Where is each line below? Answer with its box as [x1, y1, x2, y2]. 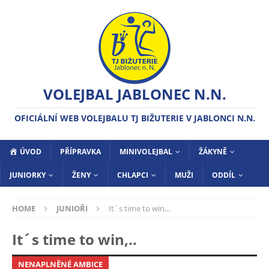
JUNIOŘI [56, 203, 88, 214]
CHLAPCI [117, 170, 148, 180]
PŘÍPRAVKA [59, 147, 101, 157]
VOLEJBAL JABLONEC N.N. [43, 84, 226, 104]
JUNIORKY [10, 170, 46, 180]
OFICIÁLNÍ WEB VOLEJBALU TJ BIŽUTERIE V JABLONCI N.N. [14, 112, 255, 124]
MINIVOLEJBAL [119, 147, 172, 157]
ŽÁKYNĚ [198, 147, 227, 157]
